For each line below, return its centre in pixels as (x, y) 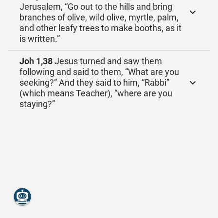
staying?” (37, 104)
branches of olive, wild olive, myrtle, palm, (99, 17)
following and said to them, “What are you (99, 72)
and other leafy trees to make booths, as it (100, 28)
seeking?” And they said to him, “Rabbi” (94, 82)
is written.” (40, 39)
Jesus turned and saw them (107, 61)
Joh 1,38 (36, 61)
